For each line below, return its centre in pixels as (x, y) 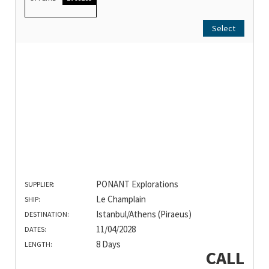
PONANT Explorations (137, 184)
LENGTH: (38, 244)
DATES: (35, 229)
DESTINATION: (47, 214)
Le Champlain (121, 199)
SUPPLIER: (40, 184)
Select (224, 29)
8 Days (108, 244)
